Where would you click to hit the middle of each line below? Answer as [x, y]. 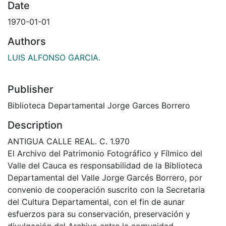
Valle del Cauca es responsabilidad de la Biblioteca [105, 165]
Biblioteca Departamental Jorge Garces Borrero [99, 105]
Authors [27, 41]
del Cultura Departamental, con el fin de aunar [96, 202]
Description [35, 125]
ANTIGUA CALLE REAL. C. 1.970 [69, 141]
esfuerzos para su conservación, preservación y [99, 214]
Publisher [31, 89]
